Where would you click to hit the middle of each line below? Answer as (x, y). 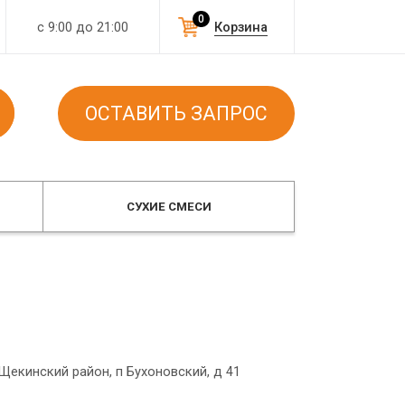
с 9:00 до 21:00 (83, 27)
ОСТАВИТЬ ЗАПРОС (176, 113)
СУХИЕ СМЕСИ (169, 207)
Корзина (240, 27)
